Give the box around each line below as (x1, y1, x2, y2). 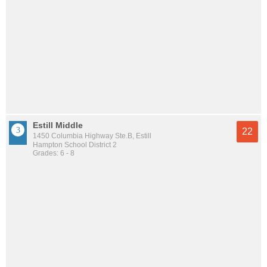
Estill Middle (33, 120, 83, 130)
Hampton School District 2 (33, 141, 117, 149)
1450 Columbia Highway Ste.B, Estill (33, 132, 151, 140)
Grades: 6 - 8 (33, 149, 74, 157)
